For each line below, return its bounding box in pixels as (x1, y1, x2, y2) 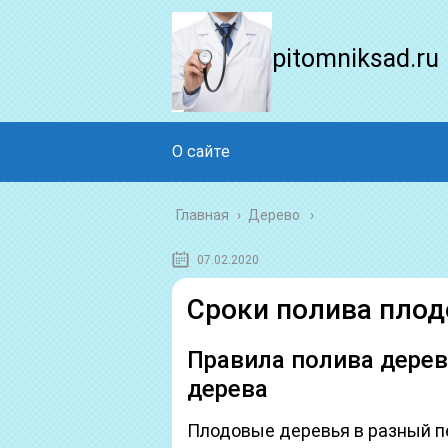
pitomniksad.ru (272, 44, 439, 73)
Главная (176, 207, 229, 223)
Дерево (248, 207, 300, 223)
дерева (187, 375, 268, 403)
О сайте (172, 142, 230, 161)
